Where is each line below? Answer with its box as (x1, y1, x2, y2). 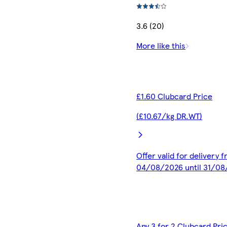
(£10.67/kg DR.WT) (136, 110, 203, 122)
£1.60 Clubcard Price (136, 90, 213, 102)
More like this (136, 40, 186, 52)
